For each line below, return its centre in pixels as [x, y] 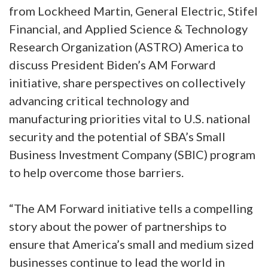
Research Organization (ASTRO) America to [126, 47]
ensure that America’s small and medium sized [132, 244]
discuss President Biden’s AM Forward [112, 65]
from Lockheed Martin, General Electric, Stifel [133, 11]
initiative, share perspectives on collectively [127, 83]
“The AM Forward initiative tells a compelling [131, 208]
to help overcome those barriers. [96, 172]
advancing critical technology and [99, 100]
